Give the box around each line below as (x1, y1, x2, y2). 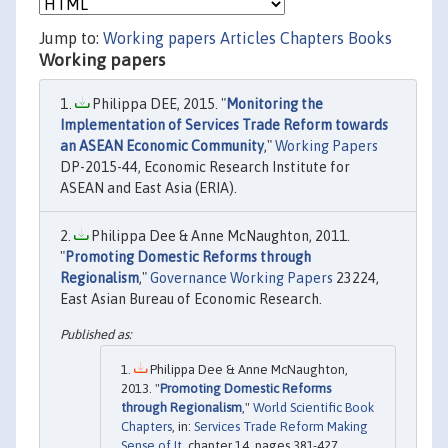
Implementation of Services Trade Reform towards (60, 117, 388, 133)
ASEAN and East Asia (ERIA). (60, 180, 237, 196)
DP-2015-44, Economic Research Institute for (60, 159, 350, 175)
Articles (220, 29, 276, 47)
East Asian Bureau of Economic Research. (60, 291, 322, 307)
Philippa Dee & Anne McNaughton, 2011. (88, 228, 350, 244)
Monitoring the (226, 96, 323, 112)
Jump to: (39, 29, 103, 47)
